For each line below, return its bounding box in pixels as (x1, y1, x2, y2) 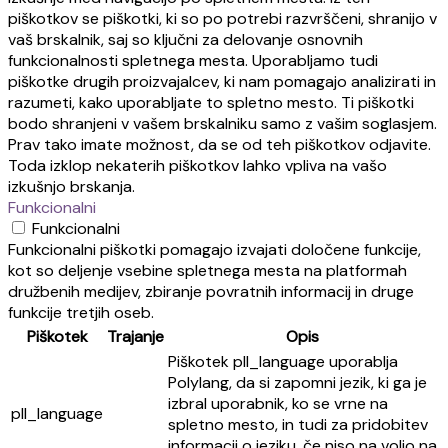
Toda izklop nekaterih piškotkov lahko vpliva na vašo (8, 155, 387, 176)
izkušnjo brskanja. (8, 176, 135, 197)
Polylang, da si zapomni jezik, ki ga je (168, 372, 427, 393)
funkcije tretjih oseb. (8, 302, 154, 323)
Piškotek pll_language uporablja (168, 351, 398, 372)
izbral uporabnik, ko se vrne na (168, 393, 388, 414)
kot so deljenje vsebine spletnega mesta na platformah (8, 260, 407, 281)
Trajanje (107, 326, 164, 347)
